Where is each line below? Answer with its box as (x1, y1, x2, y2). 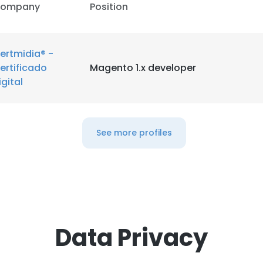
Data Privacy (55, 221, 208, 254)
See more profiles (96, 127, 172, 139)
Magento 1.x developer (90, 61, 196, 75)
